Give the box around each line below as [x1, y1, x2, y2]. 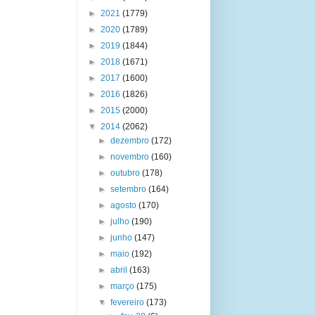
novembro [110, 152, 152, 162]
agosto [110, 200, 139, 210]
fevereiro [110, 297, 147, 307]
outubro [110, 168, 143, 178]
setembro [110, 184, 149, 194]
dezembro [110, 136, 152, 146]
